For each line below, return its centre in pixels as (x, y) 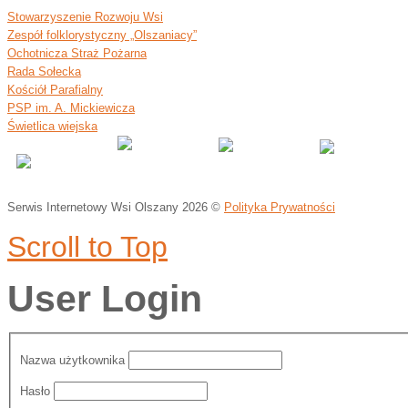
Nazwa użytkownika (72, 360)
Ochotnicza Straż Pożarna (77, 53)
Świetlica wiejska (52, 126)
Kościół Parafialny (55, 89)
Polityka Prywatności (280, 207)
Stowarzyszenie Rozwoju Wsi (85, 16)
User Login (105, 298)
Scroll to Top (87, 246)
